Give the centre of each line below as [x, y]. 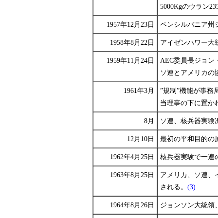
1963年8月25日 [132, 175]
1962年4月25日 [132, 157]
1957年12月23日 [130, 25]
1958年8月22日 [132, 43]
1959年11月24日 [130, 61]
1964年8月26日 [132, 205]
